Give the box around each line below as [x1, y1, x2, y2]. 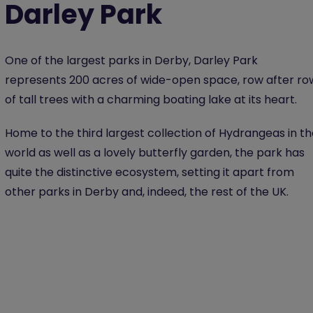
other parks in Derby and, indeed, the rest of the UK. [5, 184, 289, 200]
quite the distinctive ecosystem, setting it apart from [5, 164, 294, 180]
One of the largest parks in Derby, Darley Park [5, 52, 258, 68]
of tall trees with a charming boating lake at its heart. [5, 92, 300, 108]
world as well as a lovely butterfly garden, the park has [5, 145, 305, 161]
